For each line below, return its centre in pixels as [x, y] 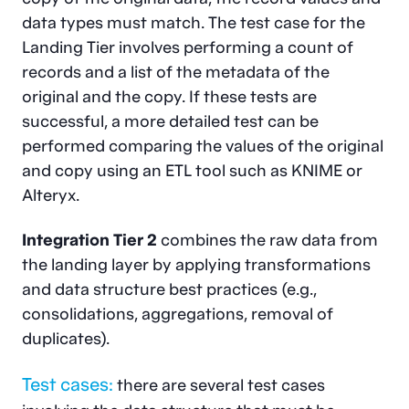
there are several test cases [219, 384]
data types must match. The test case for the [194, 22]
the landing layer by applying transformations [196, 264]
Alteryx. [51, 194]
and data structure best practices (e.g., [169, 288]
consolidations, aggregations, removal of [178, 313]
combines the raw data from [267, 239]
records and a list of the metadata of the [176, 71]
